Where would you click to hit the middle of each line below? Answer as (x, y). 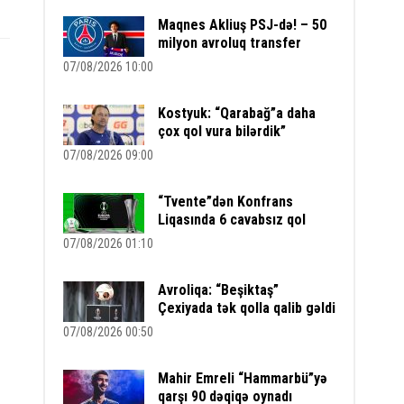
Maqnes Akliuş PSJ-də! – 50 (243, 25)
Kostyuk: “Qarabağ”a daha (237, 113)
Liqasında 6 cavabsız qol (232, 220)
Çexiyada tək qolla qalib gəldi (247, 308)
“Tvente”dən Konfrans (226, 202)
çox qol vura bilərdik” (222, 131)
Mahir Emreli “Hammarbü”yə (243, 378)
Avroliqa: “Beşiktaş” (219, 290)
